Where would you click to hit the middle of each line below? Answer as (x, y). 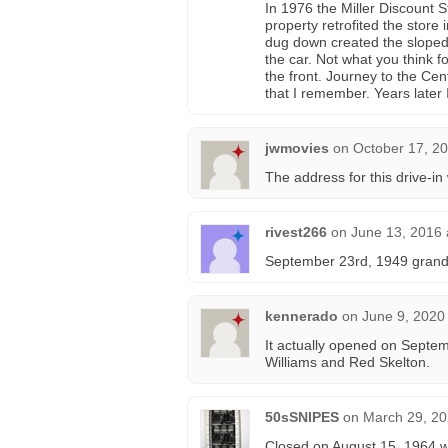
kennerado (301, 316)
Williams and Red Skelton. (347, 362)
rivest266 (296, 232)
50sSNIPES (302, 417)
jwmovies (297, 148)
